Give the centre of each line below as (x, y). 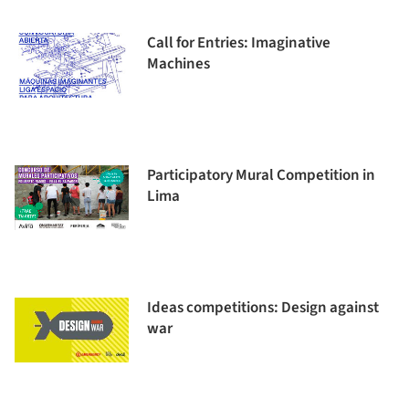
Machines (178, 64)
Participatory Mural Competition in (261, 175)
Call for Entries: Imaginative (239, 43)
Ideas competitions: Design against (263, 308)
